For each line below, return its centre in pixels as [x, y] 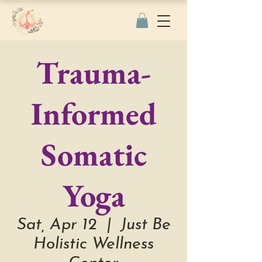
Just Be [145, 225]
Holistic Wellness [94, 245]
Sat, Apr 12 [57, 225]
